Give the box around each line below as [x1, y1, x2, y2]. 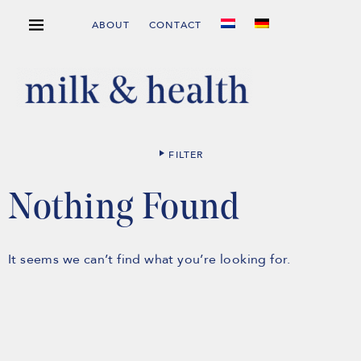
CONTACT [148, 19, 202, 31]
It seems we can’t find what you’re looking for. [8, 250, 291, 268]
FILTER [168, 147, 204, 161]
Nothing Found [8, 190, 240, 227]
